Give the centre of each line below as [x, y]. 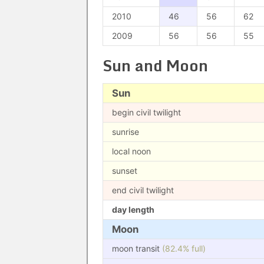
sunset [125, 171]
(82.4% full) [184, 248]
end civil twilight [143, 190]
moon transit [137, 248]
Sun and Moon [155, 65]
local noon [131, 151]
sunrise [126, 132]
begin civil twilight [146, 112]
